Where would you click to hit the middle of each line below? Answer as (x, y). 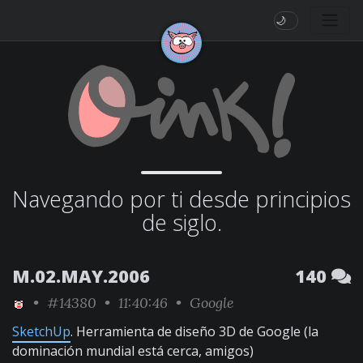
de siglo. (181, 222)
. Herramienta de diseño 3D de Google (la (194, 331)
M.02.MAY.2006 (81, 276)
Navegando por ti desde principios (181, 199)
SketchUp (41, 331)
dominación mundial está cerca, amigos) (133, 351)
